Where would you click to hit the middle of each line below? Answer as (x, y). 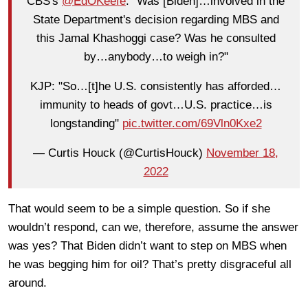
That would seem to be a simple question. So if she (139, 208)
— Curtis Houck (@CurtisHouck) (120, 153)
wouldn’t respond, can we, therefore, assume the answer (153, 227)
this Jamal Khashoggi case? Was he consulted (156, 38)
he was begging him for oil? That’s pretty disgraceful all (150, 264)
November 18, (242, 153)
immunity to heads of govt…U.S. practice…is (156, 105)
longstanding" (86, 124)
